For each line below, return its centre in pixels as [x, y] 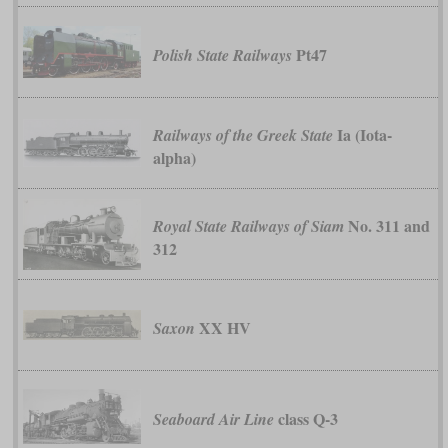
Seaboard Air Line [213, 419]
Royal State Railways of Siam [248, 225]
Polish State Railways [222, 55]
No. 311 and [386, 225]
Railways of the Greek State [242, 134]
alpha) [174, 157]
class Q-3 [305, 419]
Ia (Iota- [362, 134]
